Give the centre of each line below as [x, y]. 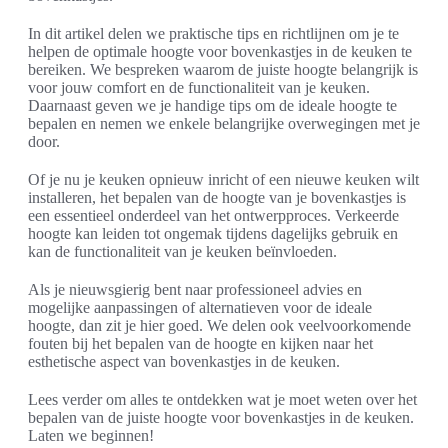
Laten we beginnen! [91, 436]
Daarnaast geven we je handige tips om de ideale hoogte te [212, 106]
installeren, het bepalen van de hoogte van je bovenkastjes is [217, 198]
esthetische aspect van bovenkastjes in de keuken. [184, 362]
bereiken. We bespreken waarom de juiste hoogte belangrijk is [223, 70]
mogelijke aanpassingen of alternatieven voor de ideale [200, 308]
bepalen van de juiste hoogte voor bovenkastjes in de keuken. [221, 418]
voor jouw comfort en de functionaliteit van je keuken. [199, 88]
